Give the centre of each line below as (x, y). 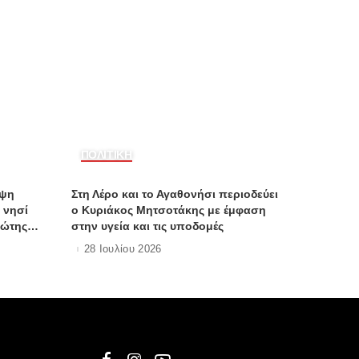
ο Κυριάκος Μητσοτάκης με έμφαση (168, 210)
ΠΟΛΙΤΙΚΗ (106, 154)
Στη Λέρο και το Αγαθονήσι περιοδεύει (174, 194)
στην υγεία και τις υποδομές (147, 226)
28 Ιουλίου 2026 (123, 249)
